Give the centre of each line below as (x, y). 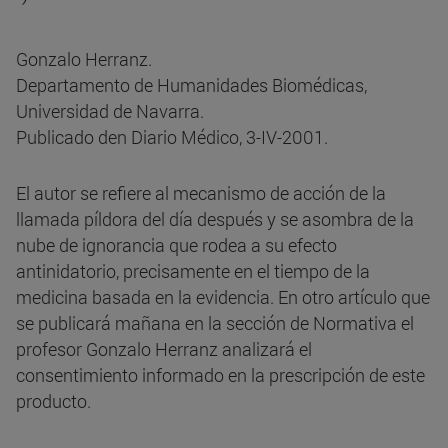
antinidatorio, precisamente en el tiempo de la (193, 271)
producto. (53, 401)
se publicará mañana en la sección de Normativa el (215, 323)
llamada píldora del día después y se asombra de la (215, 219)
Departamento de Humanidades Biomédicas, (191, 85)
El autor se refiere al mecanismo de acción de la (201, 193)
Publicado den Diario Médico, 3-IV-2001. (172, 137)
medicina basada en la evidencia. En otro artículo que (223, 297)
